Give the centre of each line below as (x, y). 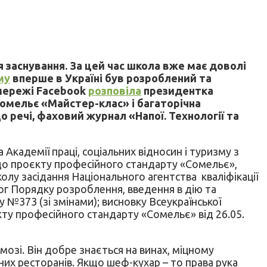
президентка (177, 90)
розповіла (115, 90)
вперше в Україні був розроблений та (111, 78)
